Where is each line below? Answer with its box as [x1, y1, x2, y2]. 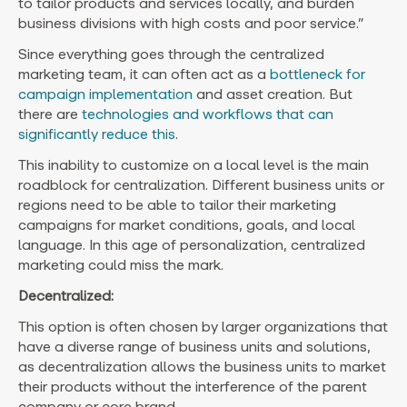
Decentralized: [18, 286, 114, 304]
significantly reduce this [18, 124, 175, 143]
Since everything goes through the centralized [18, 45, 324, 63]
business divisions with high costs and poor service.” [18, 14, 364, 32]
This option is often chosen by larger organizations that [18, 317, 388, 335]
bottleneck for [270, 65, 365, 83]
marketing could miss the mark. [18, 255, 223, 273]
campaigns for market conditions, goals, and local [18, 215, 355, 233]
